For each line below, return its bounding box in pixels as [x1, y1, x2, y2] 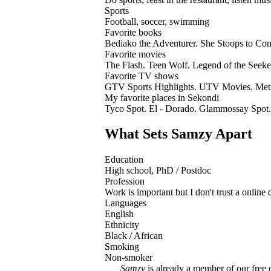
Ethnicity [105, 220, 139, 230]
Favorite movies [105, 48, 166, 59]
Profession [105, 176, 145, 187]
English [105, 209, 134, 220]
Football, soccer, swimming [105, 16, 209, 27]
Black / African [105, 230, 163, 241]
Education [105, 154, 143, 165]
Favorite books [105, 27, 162, 38]
